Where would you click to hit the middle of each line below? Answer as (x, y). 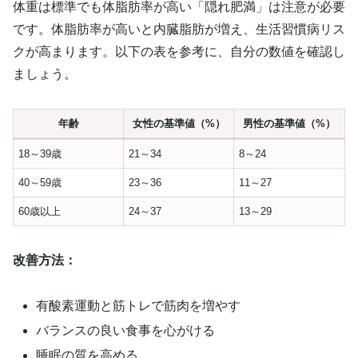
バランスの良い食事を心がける (126, 330)
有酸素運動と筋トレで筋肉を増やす (139, 305)
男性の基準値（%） (289, 124)
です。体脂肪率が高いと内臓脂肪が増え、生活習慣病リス (179, 30)
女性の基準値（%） (179, 124)
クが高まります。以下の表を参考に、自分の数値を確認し (179, 52)
